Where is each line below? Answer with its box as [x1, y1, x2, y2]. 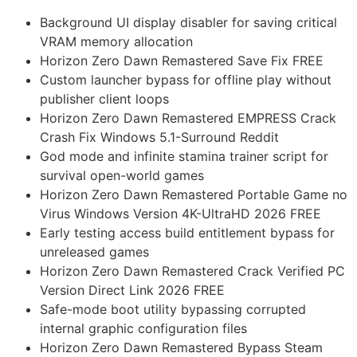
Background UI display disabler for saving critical [40, 14, 337, 31]
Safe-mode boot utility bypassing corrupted [40, 301, 306, 318]
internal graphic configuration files [40, 320, 247, 337]
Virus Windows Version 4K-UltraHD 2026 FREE [40, 206, 321, 222]
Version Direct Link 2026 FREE [40, 282, 225, 299]
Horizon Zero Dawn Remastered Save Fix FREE [40, 53, 324, 69]
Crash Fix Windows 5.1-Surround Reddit [40, 129, 279, 146]
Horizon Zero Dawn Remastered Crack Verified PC [40, 263, 345, 280]
